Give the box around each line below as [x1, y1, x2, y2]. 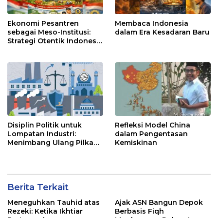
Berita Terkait [7, 182, 69, 193]
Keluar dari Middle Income [7, 45, 102, 54]
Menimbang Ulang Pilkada [7, 138, 103, 147]
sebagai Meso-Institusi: [7, 27, 91, 36]
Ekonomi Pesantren [7, 18, 79, 28]
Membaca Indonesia [115, 18, 188, 28]
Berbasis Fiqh [115, 207, 164, 216]
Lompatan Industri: [7, 129, 76, 139]
